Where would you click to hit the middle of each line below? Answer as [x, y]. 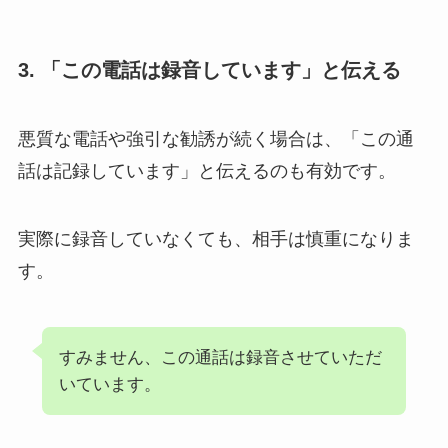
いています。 [109, 384]
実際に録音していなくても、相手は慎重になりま [215, 239]
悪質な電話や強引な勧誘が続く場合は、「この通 [215, 139]
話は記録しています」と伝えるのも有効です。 [206, 171]
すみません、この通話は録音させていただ [220, 357]
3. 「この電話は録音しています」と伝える [209, 69]
